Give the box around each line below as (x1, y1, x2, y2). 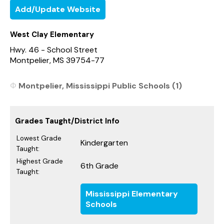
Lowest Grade (16, 133, 61, 142)
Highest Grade (16, 156, 63, 165)
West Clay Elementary (10, 29, 94, 39)
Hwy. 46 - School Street (10, 44, 97, 55)
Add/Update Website (15, 3, 100, 14)
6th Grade (80, 160, 118, 171)
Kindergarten (80, 137, 128, 148)
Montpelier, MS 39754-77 (10, 54, 104, 65)
